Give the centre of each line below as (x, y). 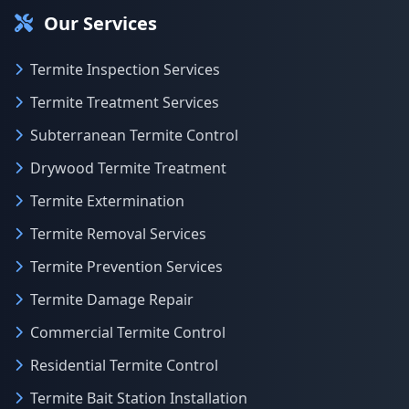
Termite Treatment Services (125, 102)
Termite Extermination (107, 201)
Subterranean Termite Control (134, 135)
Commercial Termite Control (128, 332)
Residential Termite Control (124, 365)
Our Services (100, 23)
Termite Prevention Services (126, 267)
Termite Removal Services (118, 234)
